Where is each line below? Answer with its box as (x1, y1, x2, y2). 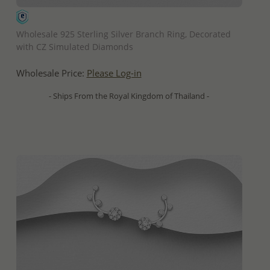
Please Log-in (86, 67, 142, 80)
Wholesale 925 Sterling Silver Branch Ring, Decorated (16, 28, 231, 40)
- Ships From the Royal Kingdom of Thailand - (49, 90, 209, 102)
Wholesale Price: (16, 67, 87, 80)
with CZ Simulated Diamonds (16, 41, 133, 53)
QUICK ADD (108, 12, 149, 24)
